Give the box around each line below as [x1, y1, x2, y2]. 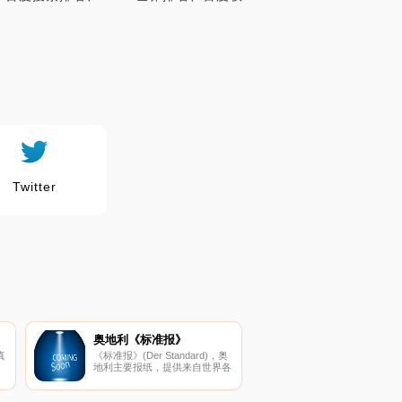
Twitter [12, 179, 57, 194]
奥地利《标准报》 [92, 332, 187, 346]
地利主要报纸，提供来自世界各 [92, 361, 232, 372]
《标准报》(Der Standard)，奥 [92, 349, 228, 361]
